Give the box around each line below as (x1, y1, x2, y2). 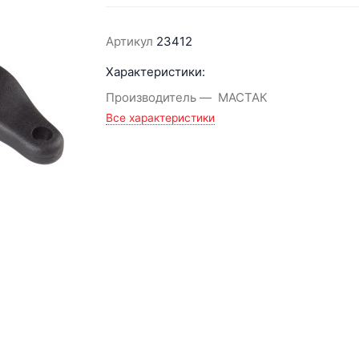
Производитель (106, 90, 197, 106)
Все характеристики (106, 111, 216, 124)
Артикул (106, 33, 154, 49)
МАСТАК (218, 90, 268, 106)
